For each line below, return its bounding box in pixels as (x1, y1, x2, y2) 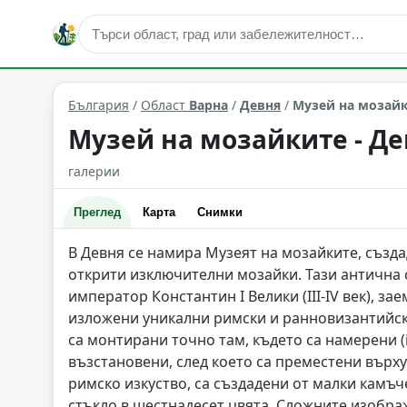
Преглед (74, 205, 121, 219)
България (68, 96, 129, 114)
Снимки (197, 205, 243, 219)
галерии (68, 163, 120, 180)
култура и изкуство (72, 51, 180, 67)
